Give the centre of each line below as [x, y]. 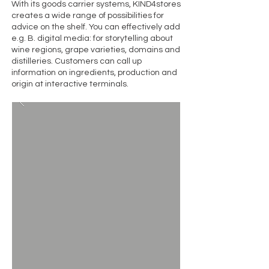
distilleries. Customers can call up [77, 61]
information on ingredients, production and [94, 73]
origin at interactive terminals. [70, 84]
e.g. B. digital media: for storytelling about [92, 38]
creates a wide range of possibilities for [88, 16]
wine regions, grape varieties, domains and [96, 50]
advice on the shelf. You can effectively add [96, 27]
